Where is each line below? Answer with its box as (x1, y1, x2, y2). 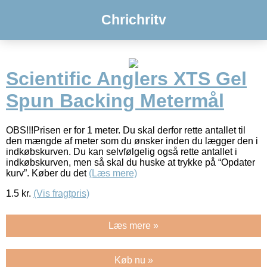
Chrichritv (101, 12, 166, 27)
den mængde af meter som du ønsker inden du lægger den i (6, 135, 258, 146)
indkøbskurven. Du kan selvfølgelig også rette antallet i (6, 146, 237, 157)
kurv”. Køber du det (6, 167, 89, 178)
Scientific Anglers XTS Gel (6, 68, 247, 90)
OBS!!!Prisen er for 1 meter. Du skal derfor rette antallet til (6, 125, 246, 135)
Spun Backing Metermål (6, 90, 224, 112)
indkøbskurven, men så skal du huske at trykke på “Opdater (6, 157, 255, 167)
